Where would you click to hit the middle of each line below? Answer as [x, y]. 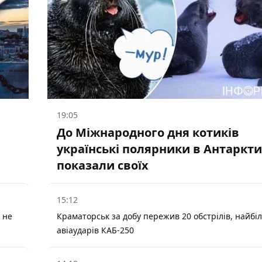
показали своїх [103, 166]
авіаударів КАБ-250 [95, 230]
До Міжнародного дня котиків [148, 133]
